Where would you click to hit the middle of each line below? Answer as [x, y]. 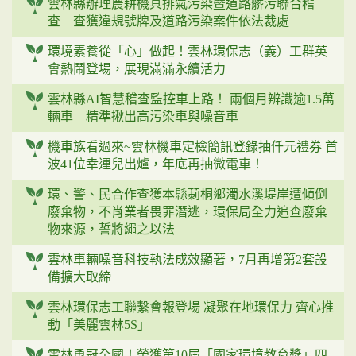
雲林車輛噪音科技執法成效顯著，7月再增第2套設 [188, 259]
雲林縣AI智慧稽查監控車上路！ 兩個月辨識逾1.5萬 [191, 99]
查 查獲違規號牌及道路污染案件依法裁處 [168, 21]
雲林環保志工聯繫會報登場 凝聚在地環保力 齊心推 [191, 307]
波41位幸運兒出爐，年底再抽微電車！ [156, 164]
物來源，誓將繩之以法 [111, 229]
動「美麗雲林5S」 [99, 325]
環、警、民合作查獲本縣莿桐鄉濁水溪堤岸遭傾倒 [188, 194]
